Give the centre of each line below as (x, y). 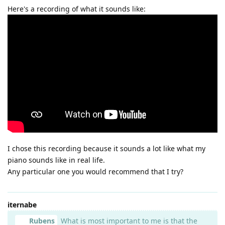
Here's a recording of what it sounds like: (77, 9)
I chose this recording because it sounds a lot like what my (106, 148)
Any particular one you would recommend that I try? (95, 171)
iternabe (22, 204)
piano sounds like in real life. (56, 160)
